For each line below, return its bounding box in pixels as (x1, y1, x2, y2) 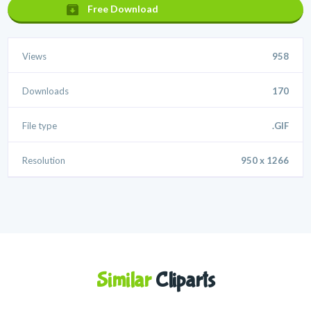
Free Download (87, 3, 159, 15)
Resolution (22, 155, 66, 167)
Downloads (22, 85, 69, 97)
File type (22, 120, 58, 132)
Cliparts (151, 268, 215, 293)
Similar (96, 268, 151, 293)
